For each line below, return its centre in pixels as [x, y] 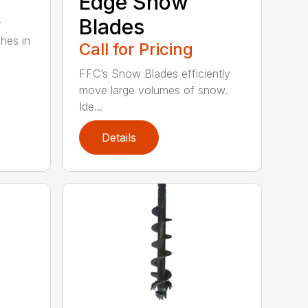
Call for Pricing [136, 49]
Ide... [91, 106]
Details [119, 137]
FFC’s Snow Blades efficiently [155, 73]
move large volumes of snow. [154, 90]
